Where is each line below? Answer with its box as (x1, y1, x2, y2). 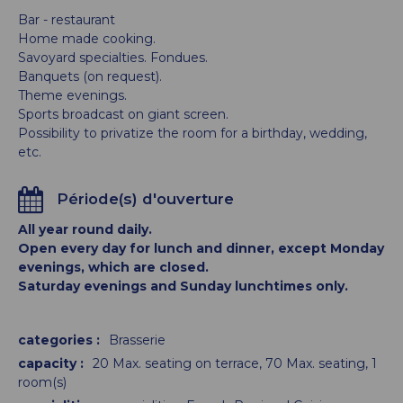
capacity (18, 355, 80, 372)
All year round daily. (18, 221, 152, 237)
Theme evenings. (18, 87, 127, 103)
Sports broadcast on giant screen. (18, 106, 228, 122)
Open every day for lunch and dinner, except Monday (18, 240, 384, 256)
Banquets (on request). (18, 68, 162, 85)
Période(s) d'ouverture (57, 189, 234, 208)
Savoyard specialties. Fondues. (18, 49, 208, 66)
